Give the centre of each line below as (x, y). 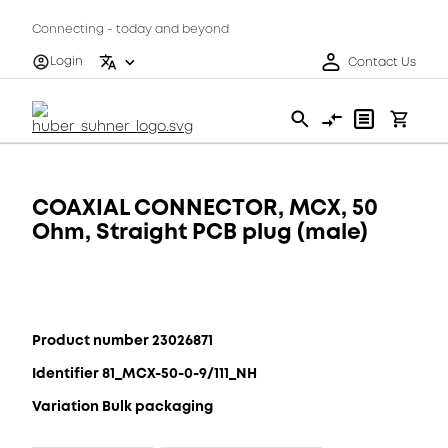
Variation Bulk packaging (122, 406)
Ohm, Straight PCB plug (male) (200, 231)
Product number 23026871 (122, 340)
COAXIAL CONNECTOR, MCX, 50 (205, 207)
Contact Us (382, 62)
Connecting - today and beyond (130, 29)
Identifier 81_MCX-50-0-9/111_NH (144, 373)
